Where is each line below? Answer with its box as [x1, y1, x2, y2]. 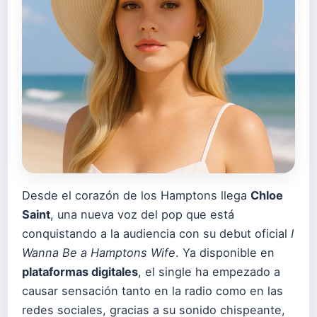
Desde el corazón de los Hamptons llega [22, 188, 250, 202]
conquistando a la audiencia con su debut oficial [22, 226, 291, 241]
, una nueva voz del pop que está [50, 207, 234, 221]
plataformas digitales [22, 265, 138, 279]
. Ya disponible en [175, 246, 275, 260]
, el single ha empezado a [138, 265, 280, 279]
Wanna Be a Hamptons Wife [22, 246, 175, 260]
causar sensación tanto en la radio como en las [22, 284, 283, 298]
